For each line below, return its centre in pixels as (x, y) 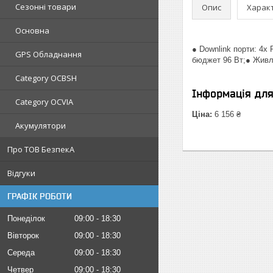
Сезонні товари (46, 7)
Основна (32, 30)
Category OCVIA (44, 102)
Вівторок (23, 236)
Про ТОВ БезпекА (41, 149)
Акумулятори (41, 126)
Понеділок (26, 218)
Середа (21, 253)
